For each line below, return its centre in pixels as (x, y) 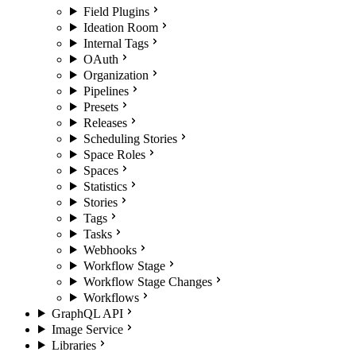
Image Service (87, 329)
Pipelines (106, 91)
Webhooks (110, 250)
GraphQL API (87, 313)
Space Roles (114, 154)
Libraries (74, 345)
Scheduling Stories (130, 138)
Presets (101, 106)
